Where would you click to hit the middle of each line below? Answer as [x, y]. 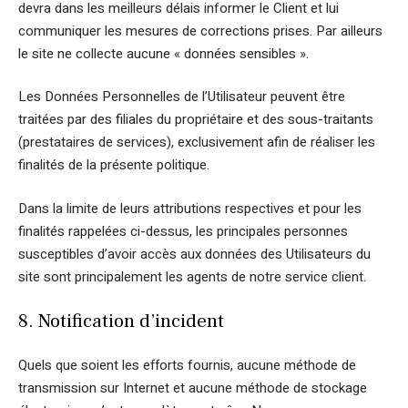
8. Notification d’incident [121, 321]
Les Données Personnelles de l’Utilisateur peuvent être [182, 97]
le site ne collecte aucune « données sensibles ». [163, 53]
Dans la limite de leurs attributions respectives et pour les [190, 208]
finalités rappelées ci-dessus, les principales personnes [183, 231]
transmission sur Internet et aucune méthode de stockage [193, 388]
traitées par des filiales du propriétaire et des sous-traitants [196, 119]
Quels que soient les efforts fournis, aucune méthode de [187, 365]
